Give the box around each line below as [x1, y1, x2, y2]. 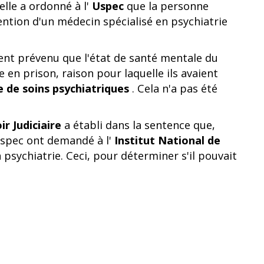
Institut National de [114, 133, 220, 147]
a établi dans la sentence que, [61, 118, 215, 132]
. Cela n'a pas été [129, 81, 217, 95]
